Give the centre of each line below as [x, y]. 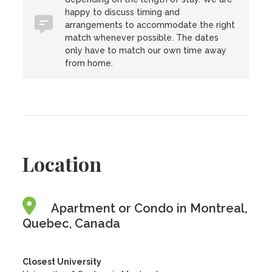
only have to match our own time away [146, 50]
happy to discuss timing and [123, 12]
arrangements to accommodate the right [150, 25]
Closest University [62, 262]
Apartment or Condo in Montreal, [149, 208]
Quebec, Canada [72, 223]
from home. [89, 63]
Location [62, 164]
